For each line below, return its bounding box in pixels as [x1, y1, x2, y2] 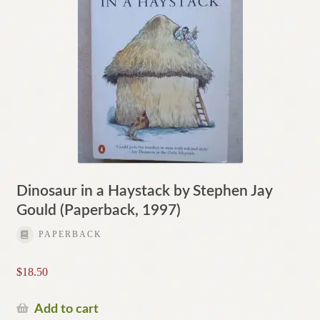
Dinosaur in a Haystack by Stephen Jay [16, 183, 272, 199]
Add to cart [34, 302, 99, 315]
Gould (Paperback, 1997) [16, 202, 181, 218]
